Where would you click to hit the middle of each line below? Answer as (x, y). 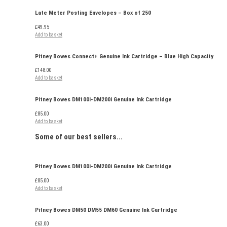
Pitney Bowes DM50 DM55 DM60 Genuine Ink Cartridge (106, 210)
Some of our (56, 137)
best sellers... (100, 137)
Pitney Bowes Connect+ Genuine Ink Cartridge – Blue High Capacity (124, 56)
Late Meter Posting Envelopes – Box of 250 (93, 13)
